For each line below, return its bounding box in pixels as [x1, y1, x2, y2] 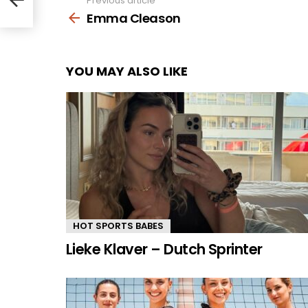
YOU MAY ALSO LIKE [66, 62, 188, 80]
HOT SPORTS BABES [73, 219, 164, 232]
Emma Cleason [87, 9, 181, 27]
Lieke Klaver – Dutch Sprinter [66, 239, 263, 259]
